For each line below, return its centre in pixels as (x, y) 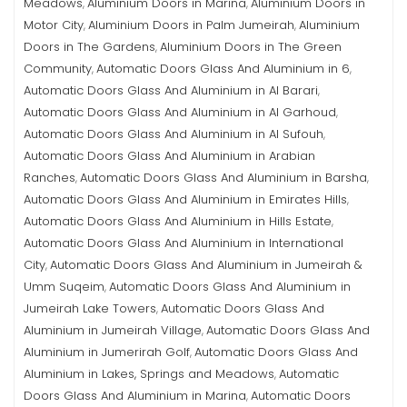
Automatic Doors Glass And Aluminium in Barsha (223, 178)
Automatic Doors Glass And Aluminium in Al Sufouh (174, 134)
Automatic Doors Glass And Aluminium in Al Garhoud (180, 112)
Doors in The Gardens (89, 47)
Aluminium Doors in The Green (251, 47)
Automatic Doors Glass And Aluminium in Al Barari (171, 90)
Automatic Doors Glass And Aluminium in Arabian (169, 156)
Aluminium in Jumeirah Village (113, 330)
